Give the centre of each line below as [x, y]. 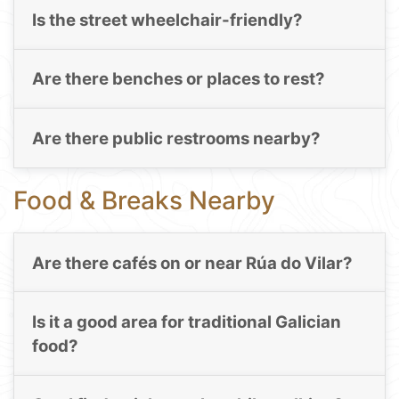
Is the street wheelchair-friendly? [167, 20]
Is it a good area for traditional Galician [186, 322]
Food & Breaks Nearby [144, 201]
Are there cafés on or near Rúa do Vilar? [192, 263]
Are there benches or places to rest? [178, 79]
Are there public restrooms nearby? [176, 138]
